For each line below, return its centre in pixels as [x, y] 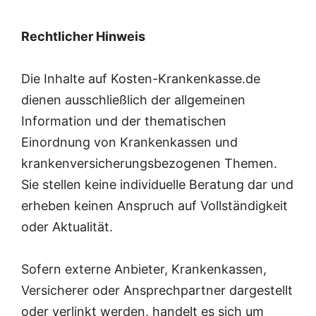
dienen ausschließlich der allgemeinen [133, 99]
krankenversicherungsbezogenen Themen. [149, 163]
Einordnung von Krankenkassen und [129, 142]
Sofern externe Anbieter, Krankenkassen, [144, 269]
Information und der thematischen [124, 121]
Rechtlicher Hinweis [83, 36]
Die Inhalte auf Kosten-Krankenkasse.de [141, 78]
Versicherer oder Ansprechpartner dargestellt [157, 290]
